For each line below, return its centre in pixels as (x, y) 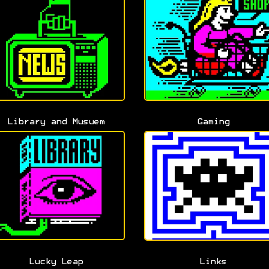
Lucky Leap (56, 262)
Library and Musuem (56, 122)
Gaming (213, 122)
